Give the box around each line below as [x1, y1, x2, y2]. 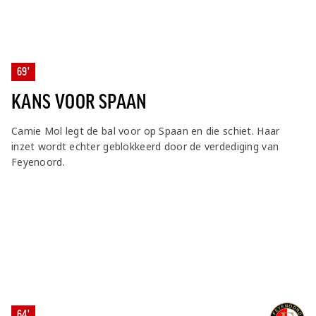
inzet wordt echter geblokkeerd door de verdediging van [11, 140, 279, 154]
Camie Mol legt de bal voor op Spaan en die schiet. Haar [11, 124, 280, 138]
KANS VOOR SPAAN [11, 91, 147, 114]
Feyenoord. [11, 155, 65, 169]
